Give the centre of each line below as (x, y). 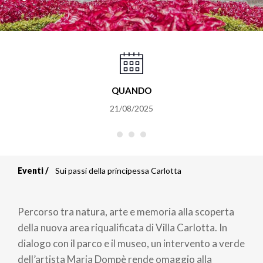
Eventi (31, 171)
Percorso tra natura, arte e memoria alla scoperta (126, 212)
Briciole (56, 185)
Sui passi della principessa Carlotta (118, 171)
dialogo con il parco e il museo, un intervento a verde (131, 244)
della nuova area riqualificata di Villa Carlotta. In (122, 228)
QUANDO (131, 91)
